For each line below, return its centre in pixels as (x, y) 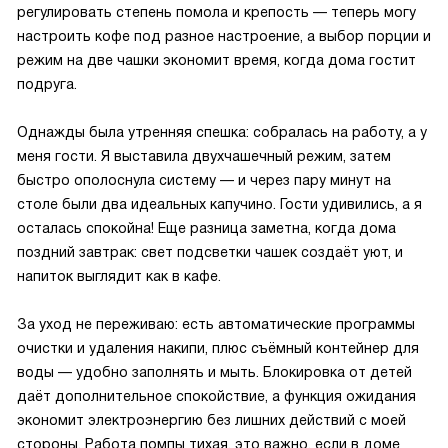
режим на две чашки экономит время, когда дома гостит (216, 60)
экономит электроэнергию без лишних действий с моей (211, 420)
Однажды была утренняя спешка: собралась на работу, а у (222, 132)
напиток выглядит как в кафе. (119, 276)
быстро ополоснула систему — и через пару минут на (204, 180)
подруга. (47, 84)
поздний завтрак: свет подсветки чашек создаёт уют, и (210, 252)
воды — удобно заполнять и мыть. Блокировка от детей (214, 372)
